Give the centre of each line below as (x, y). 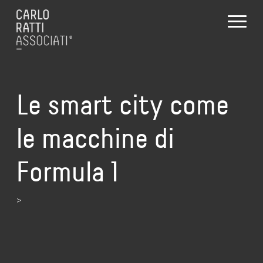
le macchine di (95, 138)
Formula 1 (68, 172)
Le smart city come (123, 105)
